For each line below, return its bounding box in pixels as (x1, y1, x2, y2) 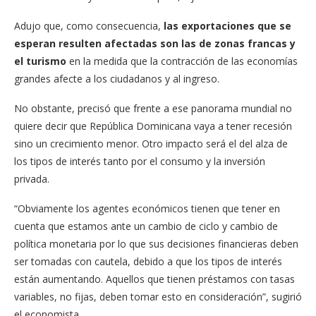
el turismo (14, 54, 66, 68)
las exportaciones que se (164, 18, 291, 32)
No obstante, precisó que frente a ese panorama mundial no (14, 101, 292, 115)
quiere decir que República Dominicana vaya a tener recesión (14, 119, 292, 133)
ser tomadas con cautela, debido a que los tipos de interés (14, 254, 282, 268)
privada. (14, 171, 49, 186)
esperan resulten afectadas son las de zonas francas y (14, 36, 296, 50)
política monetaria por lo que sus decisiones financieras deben (14, 236, 298, 250)
